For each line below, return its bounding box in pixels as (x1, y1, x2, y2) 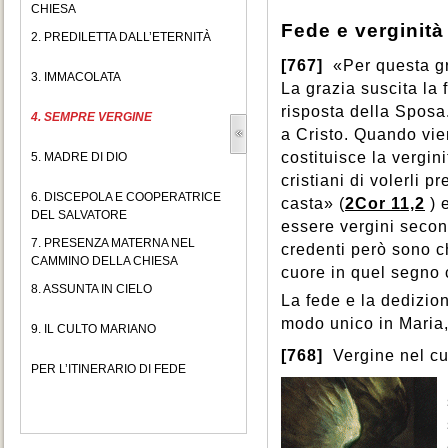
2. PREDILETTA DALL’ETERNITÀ (31, 30, 211, 44)
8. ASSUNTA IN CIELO (31, 282, 152, 296)
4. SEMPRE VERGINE (31, 110, 152, 124)
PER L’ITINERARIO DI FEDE (31, 362, 186, 376)
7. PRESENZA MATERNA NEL (31, 236, 195, 250)
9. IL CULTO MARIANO (31, 322, 156, 336)
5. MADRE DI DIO (31, 150, 127, 164)
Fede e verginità (281, 20, 444, 41)
